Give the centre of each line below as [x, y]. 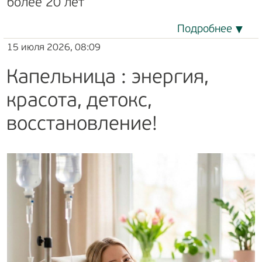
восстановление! [82, 125]
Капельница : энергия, [107, 78]
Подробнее [205, 29]
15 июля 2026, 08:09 [54, 48]
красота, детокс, [79, 101]
